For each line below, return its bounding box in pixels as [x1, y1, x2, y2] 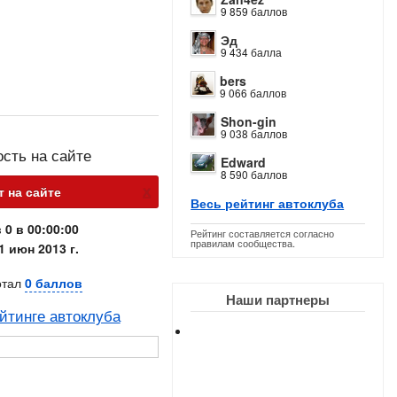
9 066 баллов [220, 85, 287, 100]
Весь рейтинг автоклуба [191, 194, 345, 212]
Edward [221, 153, 267, 171]
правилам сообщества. [191, 236, 296, 250]
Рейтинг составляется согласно [191, 226, 335, 240]
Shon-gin [221, 113, 277, 130]
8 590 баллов [221, 167, 288, 182]
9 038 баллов [221, 126, 288, 141]
